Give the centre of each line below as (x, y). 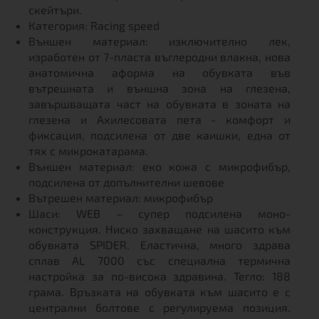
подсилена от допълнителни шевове (128, 182)
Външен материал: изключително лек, (159, 41)
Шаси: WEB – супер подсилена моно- (159, 213)
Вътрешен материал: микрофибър (121, 198)
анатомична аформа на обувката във (159, 72)
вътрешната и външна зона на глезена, (159, 88)
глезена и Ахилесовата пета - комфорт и (159, 119)
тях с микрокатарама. (88, 151)
